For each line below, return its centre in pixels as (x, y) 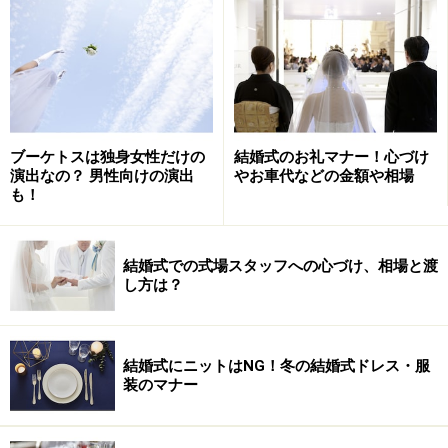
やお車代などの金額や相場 (324, 176)
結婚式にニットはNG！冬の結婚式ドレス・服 (276, 365)
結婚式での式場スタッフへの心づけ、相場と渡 (280, 265)
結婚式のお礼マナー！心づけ (331, 157)
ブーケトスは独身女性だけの (107, 157)
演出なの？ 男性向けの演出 (102, 176)
